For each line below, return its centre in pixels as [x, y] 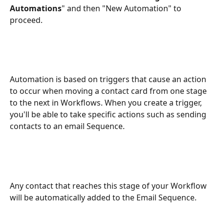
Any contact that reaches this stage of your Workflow [109, 186]
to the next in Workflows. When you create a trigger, [107, 103]
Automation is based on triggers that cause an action [109, 79]
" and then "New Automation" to [122, 8]
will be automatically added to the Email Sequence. [103, 197]
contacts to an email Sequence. [67, 126]
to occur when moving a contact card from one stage [109, 91]
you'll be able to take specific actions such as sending [109, 115]
